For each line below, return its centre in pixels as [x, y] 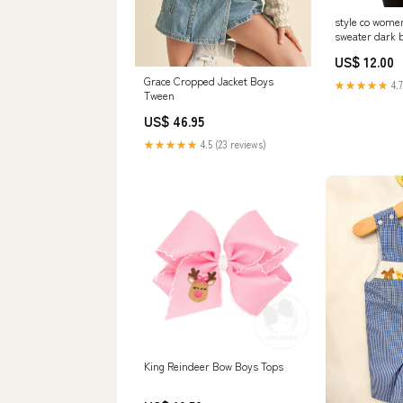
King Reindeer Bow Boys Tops [214, 365]
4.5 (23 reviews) [232, 143]
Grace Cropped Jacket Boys [209, 80]
